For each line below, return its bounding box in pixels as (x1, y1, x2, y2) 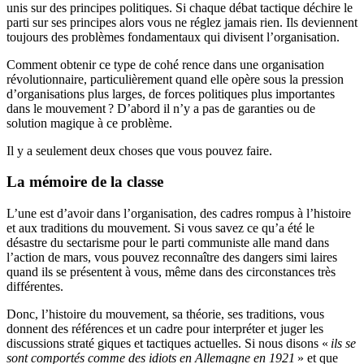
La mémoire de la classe (6, 173, 163, 191)
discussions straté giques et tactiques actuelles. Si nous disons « (6, 336, 328, 351)
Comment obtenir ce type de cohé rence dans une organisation (6, 57, 324, 71)
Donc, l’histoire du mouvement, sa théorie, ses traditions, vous (6, 307, 324, 322)
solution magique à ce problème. (6, 115, 172, 130)
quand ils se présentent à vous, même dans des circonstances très (6, 265, 336, 279)
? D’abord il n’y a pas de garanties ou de (108, 101, 315, 115)
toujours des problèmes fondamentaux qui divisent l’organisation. (6, 29, 340, 44)
